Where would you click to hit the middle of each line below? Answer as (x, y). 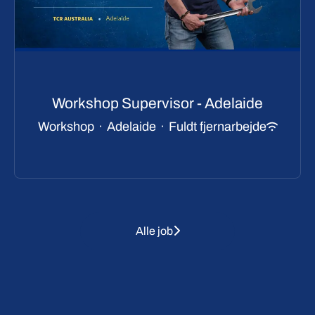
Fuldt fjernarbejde (217, 126)
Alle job (154, 231)
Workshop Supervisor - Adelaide (157, 103)
